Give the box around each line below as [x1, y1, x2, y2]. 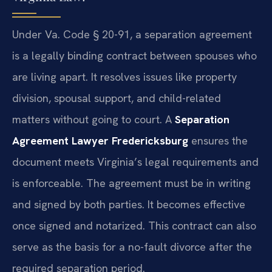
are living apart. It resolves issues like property [12, 69, 237, 84]
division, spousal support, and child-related [12, 90, 221, 105]
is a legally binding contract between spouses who [12, 48, 257, 63]
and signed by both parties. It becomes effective [12, 197, 245, 211]
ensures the [188, 133, 248, 148]
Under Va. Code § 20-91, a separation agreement [12, 27, 252, 41]
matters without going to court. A [12, 112, 175, 126]
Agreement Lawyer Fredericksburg [12, 133, 188, 148]
